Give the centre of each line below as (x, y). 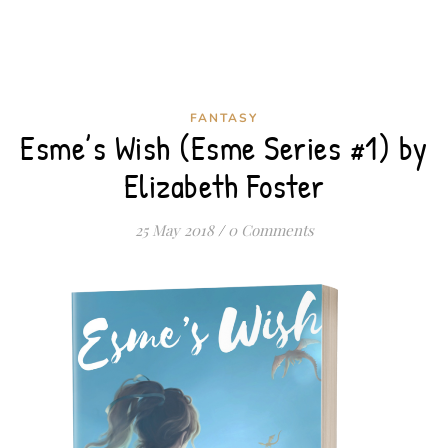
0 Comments (270, 229)
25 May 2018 (174, 229)
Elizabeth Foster (224, 185)
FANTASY (224, 117)
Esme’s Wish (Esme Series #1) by (224, 147)
